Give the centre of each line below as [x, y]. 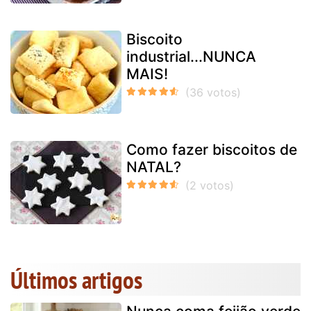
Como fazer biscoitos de [212, 149]
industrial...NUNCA [191, 56]
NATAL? [154, 167]
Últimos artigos [76, 279]
